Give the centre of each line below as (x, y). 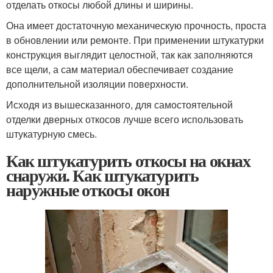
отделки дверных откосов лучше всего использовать (125, 119)
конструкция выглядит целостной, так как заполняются (129, 54)
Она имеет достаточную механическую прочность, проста (136, 25)
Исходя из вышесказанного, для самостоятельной (119, 104)
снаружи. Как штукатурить (102, 175)
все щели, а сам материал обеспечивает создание (120, 69)
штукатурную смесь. (51, 133)
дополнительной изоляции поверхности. (97, 83)
